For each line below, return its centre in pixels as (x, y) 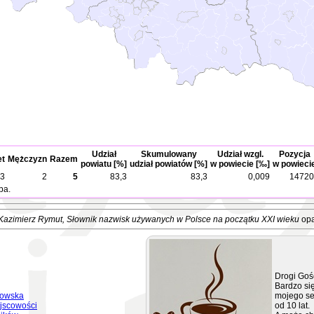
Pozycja (294, 154)
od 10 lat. (292, 306)
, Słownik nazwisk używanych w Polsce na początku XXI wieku (180, 219)
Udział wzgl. (240, 154)
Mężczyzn (27, 159)
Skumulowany (169, 154)
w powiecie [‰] (240, 164)
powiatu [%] (104, 164)
